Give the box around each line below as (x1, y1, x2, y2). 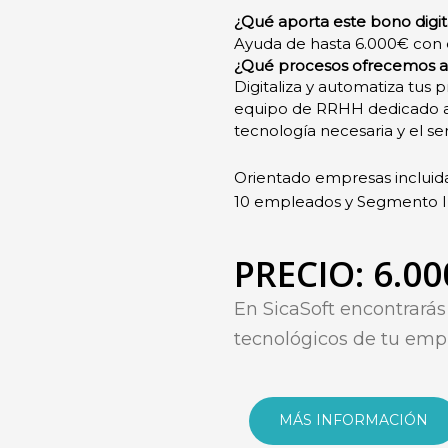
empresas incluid (315, 168, 444, 188)
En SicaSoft (234, 298, 340, 321)
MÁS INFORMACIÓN (279, 411, 428, 430)
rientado (247, 168, 315, 188)
